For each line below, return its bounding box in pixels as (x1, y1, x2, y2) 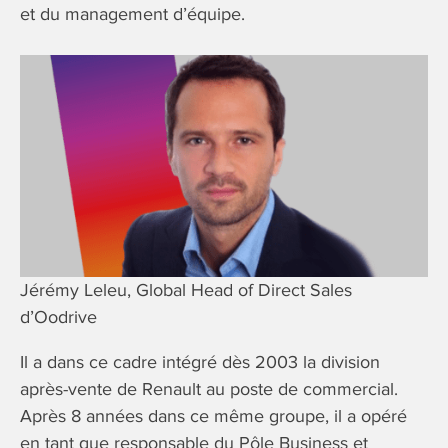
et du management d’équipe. (20, 4, 245, 25)
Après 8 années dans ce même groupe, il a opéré (20, 405, 407, 426)
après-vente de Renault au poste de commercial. (20, 378, 398, 399)
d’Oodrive (20, 306, 97, 327)
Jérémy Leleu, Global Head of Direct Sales (20, 279, 352, 300)
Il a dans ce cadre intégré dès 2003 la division (20, 351, 380, 372)
